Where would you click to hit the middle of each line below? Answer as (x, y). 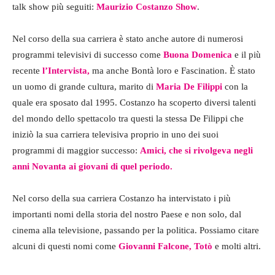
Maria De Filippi (189, 87)
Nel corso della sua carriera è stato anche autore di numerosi (128, 39)
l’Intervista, (66, 71)
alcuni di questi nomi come (65, 246)
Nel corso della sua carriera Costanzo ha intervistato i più (122, 199)
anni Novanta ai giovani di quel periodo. (92, 167)
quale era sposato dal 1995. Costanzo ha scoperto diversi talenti (134, 103)
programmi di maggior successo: (76, 151)
